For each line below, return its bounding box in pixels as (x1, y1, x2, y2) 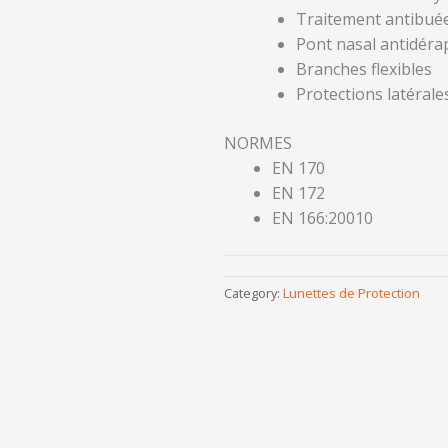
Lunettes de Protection (283, 284, 420, 303)
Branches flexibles (296, 57, 432, 80)
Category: (224, 284, 283, 303)
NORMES (224, 131, 292, 154)
